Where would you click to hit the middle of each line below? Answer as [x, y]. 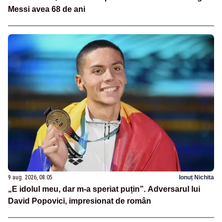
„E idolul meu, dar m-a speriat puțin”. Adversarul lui [104, 189]
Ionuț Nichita [196, 177]
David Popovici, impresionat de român [80, 201]
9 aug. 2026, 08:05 [30, 177]
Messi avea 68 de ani [47, 9]
